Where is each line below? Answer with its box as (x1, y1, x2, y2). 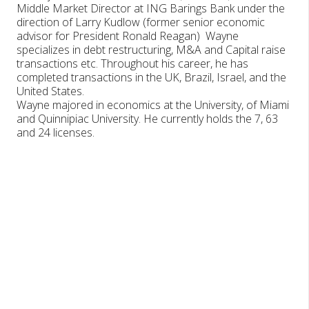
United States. (17, 83, 84, 99)
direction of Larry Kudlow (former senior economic (17, 14, 265, 30)
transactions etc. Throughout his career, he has (17, 56, 248, 72)
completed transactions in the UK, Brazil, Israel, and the (17, 70, 286, 86)
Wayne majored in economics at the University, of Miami (17, 97, 289, 113)
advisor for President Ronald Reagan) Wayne (17, 28, 239, 44)
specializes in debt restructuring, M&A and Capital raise (17, 42, 286, 58)
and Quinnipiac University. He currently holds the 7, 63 (17, 111, 278, 127)
